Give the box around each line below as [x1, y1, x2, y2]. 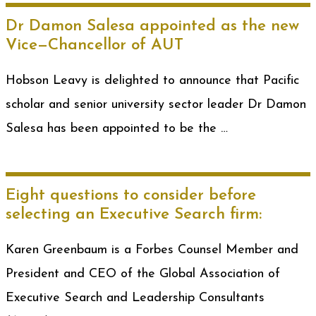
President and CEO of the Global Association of [6, 267, 280, 281]
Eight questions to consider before [6, 188, 256, 204]
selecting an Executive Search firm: [6, 207, 262, 223]
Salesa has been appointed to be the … [6, 122, 228, 135]
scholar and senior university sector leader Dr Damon [6, 98, 306, 111]
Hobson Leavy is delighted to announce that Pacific [6, 74, 299, 87]
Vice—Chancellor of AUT [6, 37, 183, 54]
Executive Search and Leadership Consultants [6, 291, 265, 305]
